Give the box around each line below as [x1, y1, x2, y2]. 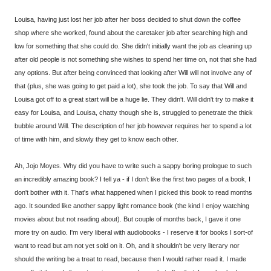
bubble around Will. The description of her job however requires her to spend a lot [15, 122, 252, 129]
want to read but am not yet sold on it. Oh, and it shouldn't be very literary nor [15, 241, 240, 249]
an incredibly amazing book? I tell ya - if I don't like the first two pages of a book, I [15, 175, 250, 183]
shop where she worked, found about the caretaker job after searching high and [15, 28, 247, 36]
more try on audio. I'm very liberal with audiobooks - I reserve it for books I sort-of [15, 228, 253, 236]
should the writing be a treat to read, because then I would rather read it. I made [15, 255, 246, 263]
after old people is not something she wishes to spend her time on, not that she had [15, 55, 256, 63]
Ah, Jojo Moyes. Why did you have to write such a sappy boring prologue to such [15, 162, 252, 169]
